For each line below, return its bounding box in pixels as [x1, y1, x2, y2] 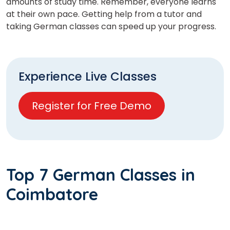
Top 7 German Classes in [6, 164, 195, 185]
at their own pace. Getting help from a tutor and [6, 8, 202, 21]
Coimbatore [6, 184, 103, 205]
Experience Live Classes [18, 68, 157, 85]
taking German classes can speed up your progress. [6, 21, 218, 33]
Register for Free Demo [32, 99, 151, 113]
